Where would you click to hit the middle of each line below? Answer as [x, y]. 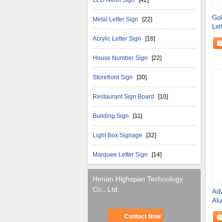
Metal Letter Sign [116, 19]
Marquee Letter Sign [121, 155]
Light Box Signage [118, 135]
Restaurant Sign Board [124, 97]
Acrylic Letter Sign [118, 39]
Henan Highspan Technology [138, 179]
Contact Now [142, 217]
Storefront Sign [113, 77]
